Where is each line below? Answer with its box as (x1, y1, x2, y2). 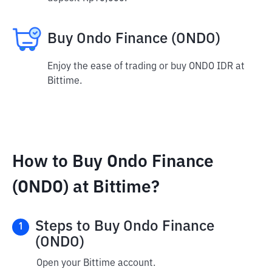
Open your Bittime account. (36, 259, 155, 268)
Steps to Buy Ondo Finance (35, 219, 214, 234)
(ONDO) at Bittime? (12, 179, 160, 196)
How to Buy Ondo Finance (12, 154, 214, 171)
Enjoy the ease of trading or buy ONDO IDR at (47, 62, 245, 72)
